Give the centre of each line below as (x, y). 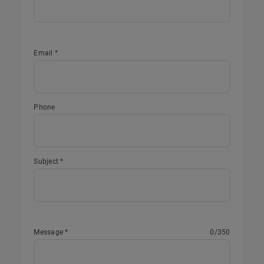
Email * (46, 53)
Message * (51, 232)
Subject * (49, 161)
